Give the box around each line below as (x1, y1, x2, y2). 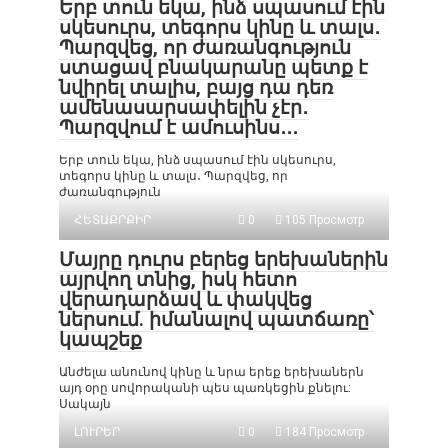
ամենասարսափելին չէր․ (59, 96, 308, 119)
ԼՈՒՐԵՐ (74, 425, 120, 439)
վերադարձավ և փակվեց (59, 288, 312, 311)
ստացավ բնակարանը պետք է (59, 56, 368, 79)
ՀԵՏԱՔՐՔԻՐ (74, 213, 151, 227)
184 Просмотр (282, 425, 364, 439)
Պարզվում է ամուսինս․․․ (59, 116, 298, 139)
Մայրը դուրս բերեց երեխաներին (59, 248, 388, 271)
